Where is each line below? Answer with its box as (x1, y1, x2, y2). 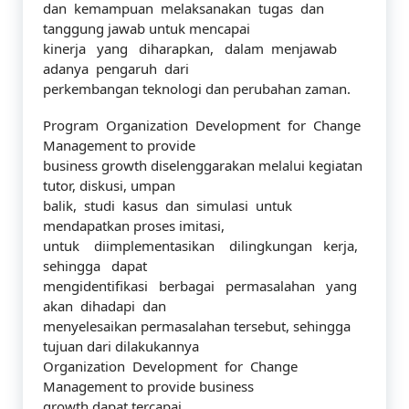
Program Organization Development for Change (43, 116, 364, 134)
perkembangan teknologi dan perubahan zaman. (43, 79, 351, 98)
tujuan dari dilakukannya (43, 337, 199, 355)
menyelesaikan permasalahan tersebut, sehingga (43, 317, 351, 335)
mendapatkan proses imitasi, (43, 216, 225, 235)
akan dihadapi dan (43, 297, 166, 315)
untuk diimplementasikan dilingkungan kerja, (43, 236, 365, 255)
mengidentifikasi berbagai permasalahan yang (43, 277, 361, 295)
